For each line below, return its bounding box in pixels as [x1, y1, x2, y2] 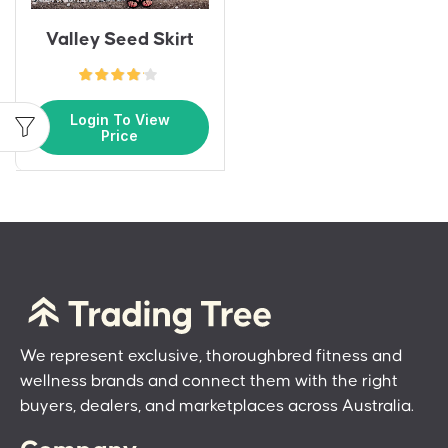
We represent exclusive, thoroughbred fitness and [20, 347, 402, 366]
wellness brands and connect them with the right [20, 372, 398, 391]
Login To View [69, 110, 170, 128]
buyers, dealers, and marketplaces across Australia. [20, 397, 414, 416]
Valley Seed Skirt [45, 29, 194, 49]
